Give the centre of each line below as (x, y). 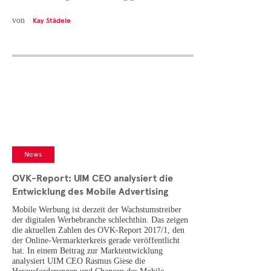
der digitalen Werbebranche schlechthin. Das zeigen (100, 220)
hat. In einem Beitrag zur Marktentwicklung (87, 251)
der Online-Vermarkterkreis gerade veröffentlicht (96, 241)
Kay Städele (52, 21)
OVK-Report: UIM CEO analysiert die (93, 179)
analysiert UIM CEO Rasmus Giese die (79, 261)
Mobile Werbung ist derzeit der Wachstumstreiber (97, 210)
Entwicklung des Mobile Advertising (90, 192)
